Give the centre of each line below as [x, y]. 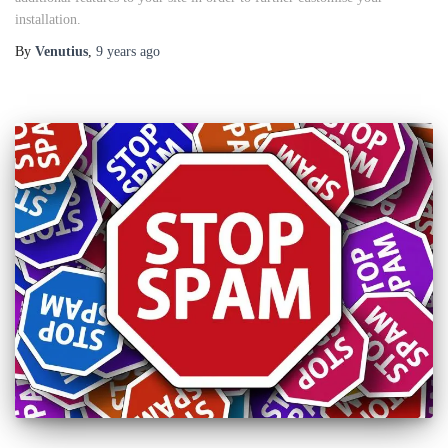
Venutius [61, 52]
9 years [116, 52]
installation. [48, 20]
